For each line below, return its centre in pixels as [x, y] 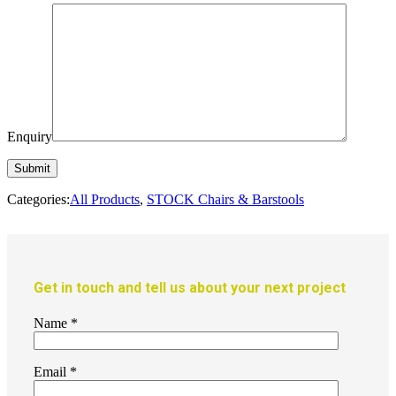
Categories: [38, 200]
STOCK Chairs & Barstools [225, 200]
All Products [105, 200]
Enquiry [30, 137]
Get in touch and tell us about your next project [190, 288]
